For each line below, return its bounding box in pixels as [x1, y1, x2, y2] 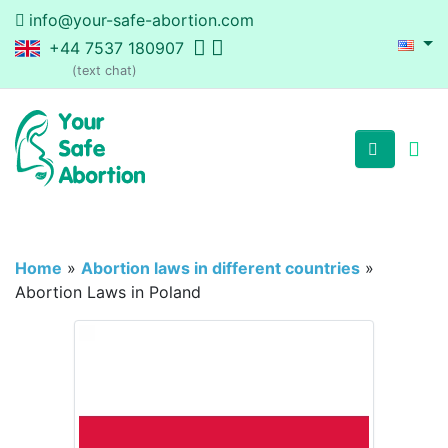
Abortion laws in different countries [81, 258, 360, 279]
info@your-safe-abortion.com [29, 10, 254, 30]
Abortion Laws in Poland [15, 282, 201, 303]
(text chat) [72, 63, 137, 78]
